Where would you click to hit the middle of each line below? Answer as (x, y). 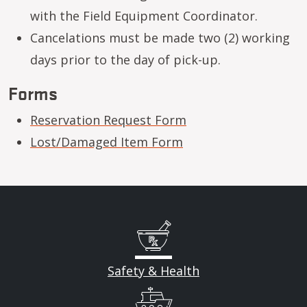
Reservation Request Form (108, 120)
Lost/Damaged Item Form (107, 142)
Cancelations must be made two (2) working (160, 38)
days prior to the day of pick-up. (125, 60)
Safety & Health (153, 271)
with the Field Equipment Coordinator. (144, 16)
